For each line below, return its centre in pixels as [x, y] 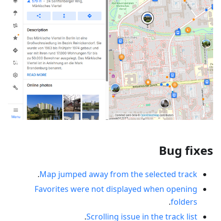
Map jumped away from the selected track [118, 174]
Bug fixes [186, 150]
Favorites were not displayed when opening [116, 189]
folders [184, 202]
